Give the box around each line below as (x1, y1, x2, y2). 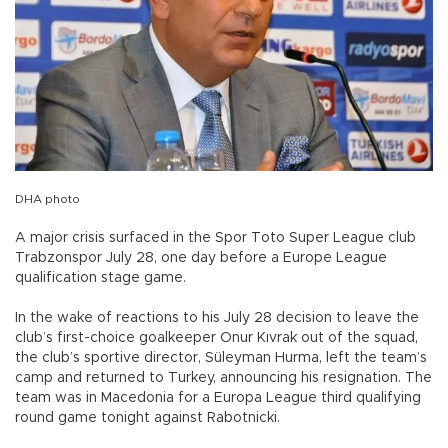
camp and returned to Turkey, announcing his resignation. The (15, 370, 432, 385)
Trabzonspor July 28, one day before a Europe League (15, 250, 387, 265)
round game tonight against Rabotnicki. (15, 410, 280, 425)
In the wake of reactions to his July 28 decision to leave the (15, 310, 419, 325)
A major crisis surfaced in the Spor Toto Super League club (15, 230, 416, 245)
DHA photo (15, 192, 80, 205)
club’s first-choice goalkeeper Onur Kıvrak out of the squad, (15, 330, 418, 345)
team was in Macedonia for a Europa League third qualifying (15, 390, 421, 405)
